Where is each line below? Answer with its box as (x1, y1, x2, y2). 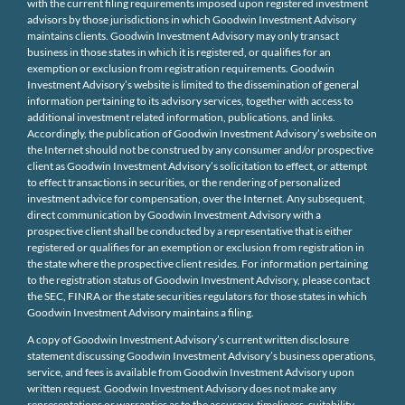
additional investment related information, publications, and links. (26, 109, 335, 124)
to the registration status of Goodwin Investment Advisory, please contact (26, 272, 370, 287)
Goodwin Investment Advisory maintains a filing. (26, 305, 254, 319)
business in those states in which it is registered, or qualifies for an (26, 44, 331, 59)
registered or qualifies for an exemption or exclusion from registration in (26, 240, 364, 254)
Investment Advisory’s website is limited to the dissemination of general (26, 77, 359, 91)
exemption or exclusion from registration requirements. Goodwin (26, 61, 334, 75)
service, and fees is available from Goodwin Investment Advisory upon (26, 364, 354, 379)
